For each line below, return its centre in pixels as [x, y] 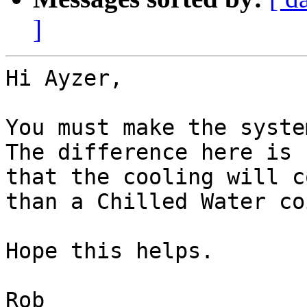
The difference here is [149, 152]
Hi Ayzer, [64, 78]
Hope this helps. [110, 251]
